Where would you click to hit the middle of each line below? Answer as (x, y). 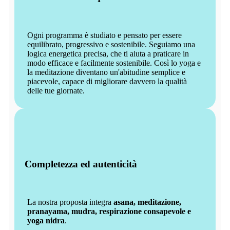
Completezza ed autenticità (81, 164)
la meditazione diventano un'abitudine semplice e (106, 72)
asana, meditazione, (147, 202)
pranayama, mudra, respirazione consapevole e (109, 212)
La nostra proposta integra (70, 202)
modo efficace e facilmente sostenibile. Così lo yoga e (114, 63)
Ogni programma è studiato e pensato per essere (104, 35)
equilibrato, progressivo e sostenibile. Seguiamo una (111, 44)
